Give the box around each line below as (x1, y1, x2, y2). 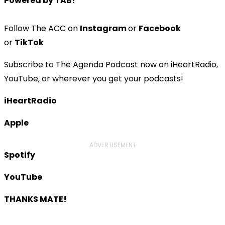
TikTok (15, 36, 44, 48)
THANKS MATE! (4, 193, 67, 205)
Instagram (80, 22, 128, 34)
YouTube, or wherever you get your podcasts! (4, 72, 183, 84)
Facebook (139, 22, 181, 34)
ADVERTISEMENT (89, 140, 136, 149)
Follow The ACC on (4, 22, 80, 34)
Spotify (4, 149, 35, 161)
